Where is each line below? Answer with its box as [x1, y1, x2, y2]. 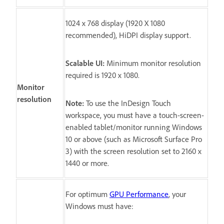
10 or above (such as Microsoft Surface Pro [65, 133, 202, 144]
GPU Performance [109, 188, 168, 199]
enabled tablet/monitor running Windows [65, 121, 202, 132]
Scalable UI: [65, 57, 104, 68]
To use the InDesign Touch [84, 97, 171, 108]
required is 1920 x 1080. [65, 69, 139, 80]
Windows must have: [65, 200, 133, 211]
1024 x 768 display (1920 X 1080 [65, 17, 165, 28]
